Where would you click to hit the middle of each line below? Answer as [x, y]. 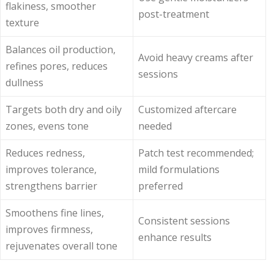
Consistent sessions [184, 220]
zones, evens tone [47, 126]
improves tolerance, [51, 169]
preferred [161, 186]
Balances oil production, [61, 49]
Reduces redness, [45, 153]
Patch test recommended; [196, 153]
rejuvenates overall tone [61, 246]
